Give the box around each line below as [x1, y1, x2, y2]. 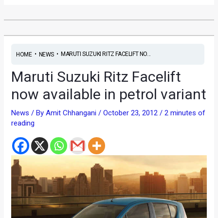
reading [11, 118, 35, 127]
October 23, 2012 [103, 108, 160, 117]
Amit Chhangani [46, 108, 99, 117]
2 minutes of [164, 108, 206, 117]
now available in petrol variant [11, 85, 207, 103]
